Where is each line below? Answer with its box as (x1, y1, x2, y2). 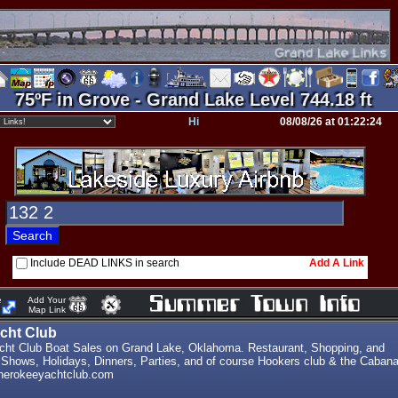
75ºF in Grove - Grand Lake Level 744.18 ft (15, 90, 372, 109)
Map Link (20, 305, 68, 314)
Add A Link (308, 257, 364, 269)
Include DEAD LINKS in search (29, 257, 179, 269)
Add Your (20, 295, 68, 305)
